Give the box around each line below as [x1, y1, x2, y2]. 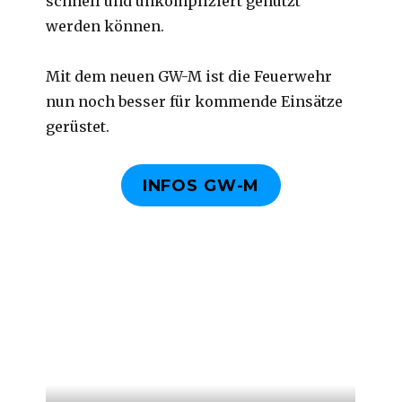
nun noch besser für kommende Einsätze [46, 92, 344, 110]
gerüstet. [46, 118, 110, 135]
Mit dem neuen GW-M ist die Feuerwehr [46, 67, 333, 85]
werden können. [46, 17, 165, 35]
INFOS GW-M [142, 176, 260, 197]
